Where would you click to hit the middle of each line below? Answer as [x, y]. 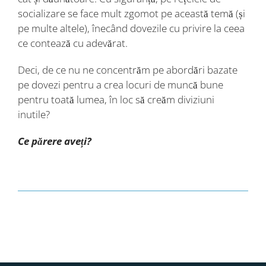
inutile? [34, 114]
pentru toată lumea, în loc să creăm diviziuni [116, 99]
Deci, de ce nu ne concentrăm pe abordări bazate [128, 69]
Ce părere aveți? [55, 141]
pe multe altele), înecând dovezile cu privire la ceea [131, 28]
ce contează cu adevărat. [73, 43]
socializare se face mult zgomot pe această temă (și [132, 13]
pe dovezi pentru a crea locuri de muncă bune [121, 84]
